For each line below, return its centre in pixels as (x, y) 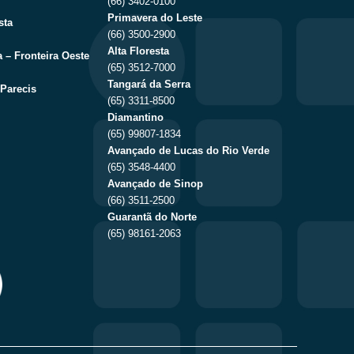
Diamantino (136, 117)
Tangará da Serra (149, 84)
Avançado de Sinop (155, 183)
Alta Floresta (138, 51)
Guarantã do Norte (152, 217)
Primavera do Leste (155, 17)
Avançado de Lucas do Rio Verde (188, 150)
